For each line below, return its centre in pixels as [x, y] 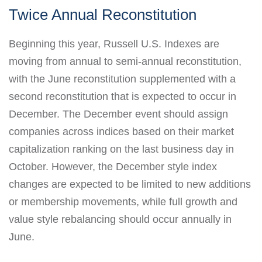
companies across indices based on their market [121, 131]
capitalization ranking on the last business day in [121, 149]
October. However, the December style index [113, 166]
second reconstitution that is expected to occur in [123, 96]
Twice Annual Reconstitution [103, 14]
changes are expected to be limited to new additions [130, 184]
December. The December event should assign [118, 114]
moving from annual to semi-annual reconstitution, [125, 61]
